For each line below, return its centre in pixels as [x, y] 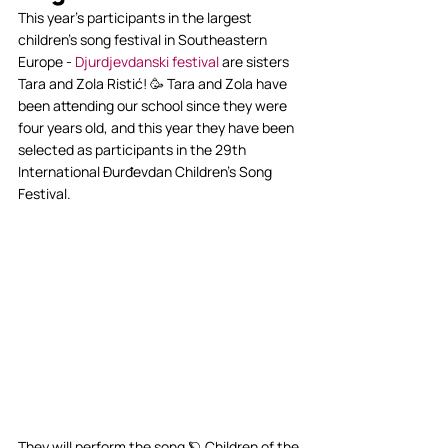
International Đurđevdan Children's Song [146, 171]
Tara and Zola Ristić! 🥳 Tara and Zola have [154, 83]
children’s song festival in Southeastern [144, 39]
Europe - [46, 61]
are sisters [255, 61]
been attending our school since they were [154, 105]
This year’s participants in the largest [136, 17]
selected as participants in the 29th [133, 149]
